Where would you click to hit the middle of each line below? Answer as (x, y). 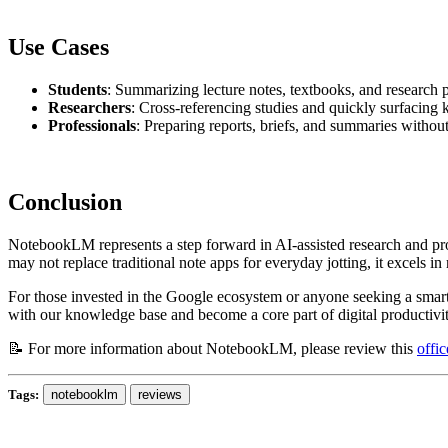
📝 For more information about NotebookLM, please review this (212, 348)
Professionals (92, 125)
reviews (160, 394)
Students (77, 89)
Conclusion (65, 201)
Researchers (89, 107)
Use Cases (58, 47)
